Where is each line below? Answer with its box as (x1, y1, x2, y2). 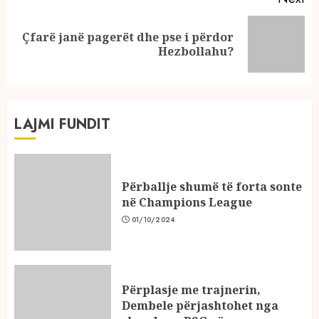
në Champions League (122, 194, 252, 210)
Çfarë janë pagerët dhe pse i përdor (22, 28, 234, 45)
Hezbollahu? (158, 43, 234, 59)
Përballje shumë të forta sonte (122, 178, 302, 194)
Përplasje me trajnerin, (122, 281, 261, 298)
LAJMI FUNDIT (14, 113, 110, 135)
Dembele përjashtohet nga (122, 297, 278, 313)
